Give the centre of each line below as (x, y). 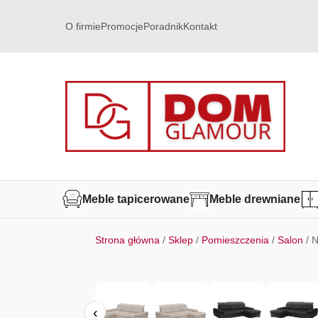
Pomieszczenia (236, 240)
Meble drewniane (255, 199)
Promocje (122, 26)
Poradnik (163, 26)
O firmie (83, 26)
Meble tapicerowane (136, 199)
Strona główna (128, 240)
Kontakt (200, 26)
